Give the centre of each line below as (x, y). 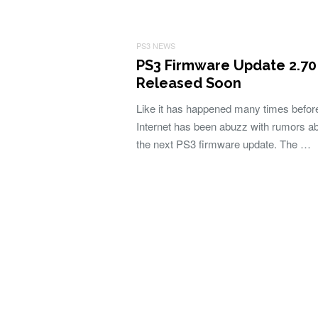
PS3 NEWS (156, 45)
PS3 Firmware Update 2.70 (226, 65)
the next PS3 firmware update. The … (224, 144)
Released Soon (189, 83)
